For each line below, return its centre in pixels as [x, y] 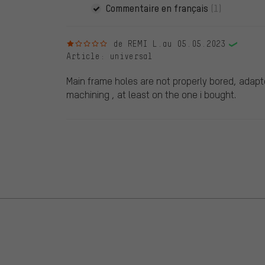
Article [83, 56]
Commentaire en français [159, 8]
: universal [126, 56]
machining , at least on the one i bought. [151, 95]
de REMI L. [138, 44]
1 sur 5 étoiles [101, 43]
